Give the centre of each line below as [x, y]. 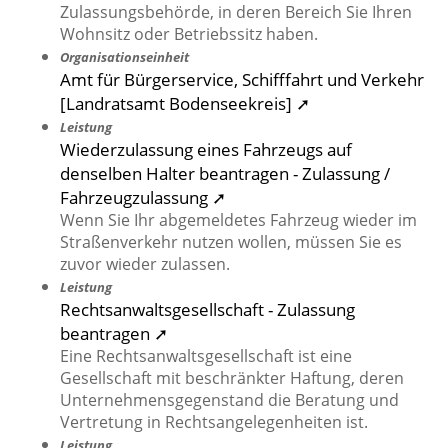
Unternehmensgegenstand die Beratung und [229, 400]
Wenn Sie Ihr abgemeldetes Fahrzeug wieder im [238, 220]
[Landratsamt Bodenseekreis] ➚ [185, 103]
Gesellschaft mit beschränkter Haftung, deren [232, 378]
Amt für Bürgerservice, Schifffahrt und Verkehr [242, 79]
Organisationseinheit [124, 57]
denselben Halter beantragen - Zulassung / [225, 173]
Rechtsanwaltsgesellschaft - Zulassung [207, 309]
